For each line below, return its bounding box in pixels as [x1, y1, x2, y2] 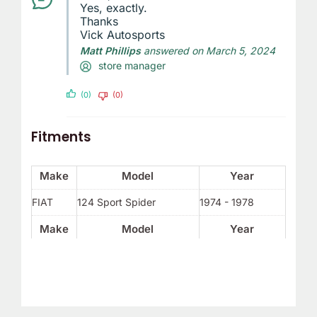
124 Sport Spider [76, 196, 156, 209]
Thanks [79, 13, 118, 28]
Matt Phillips [79, 44, 141, 57]
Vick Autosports [79, 27, 165, 42]
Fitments [30, 127, 91, 147]
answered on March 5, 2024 [140, 44, 275, 57]
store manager [98, 59, 166, 71]
